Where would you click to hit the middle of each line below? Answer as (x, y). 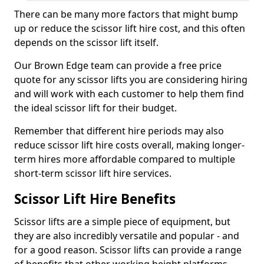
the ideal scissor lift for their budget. (95, 108)
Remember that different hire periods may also (119, 131)
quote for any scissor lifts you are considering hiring (131, 80)
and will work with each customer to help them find (129, 94)
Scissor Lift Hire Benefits (95, 199)
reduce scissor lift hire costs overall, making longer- (129, 145)
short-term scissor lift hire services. (93, 173)
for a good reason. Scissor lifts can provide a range (128, 250)
